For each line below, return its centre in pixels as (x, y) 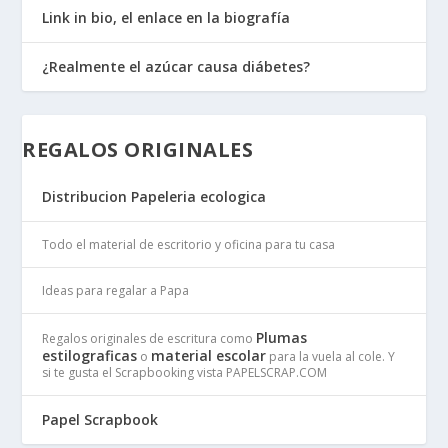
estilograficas (90, 356)
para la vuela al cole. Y (331, 357)
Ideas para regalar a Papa (116, 291)
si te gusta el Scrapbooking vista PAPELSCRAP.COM (185, 373)
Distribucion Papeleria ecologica (154, 197)
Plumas (282, 338)
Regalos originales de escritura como (149, 339)
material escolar (209, 356)
